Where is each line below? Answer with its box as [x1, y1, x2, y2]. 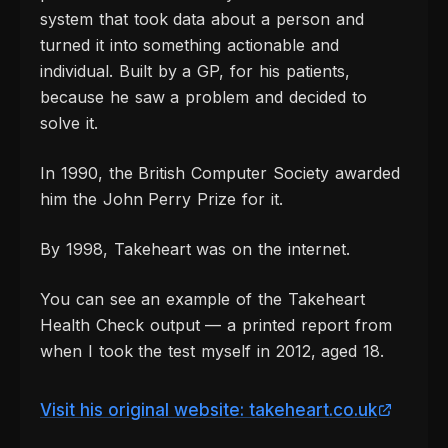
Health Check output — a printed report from [40, 315, 392, 336]
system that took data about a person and [40, 9, 364, 30]
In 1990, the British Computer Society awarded [40, 163, 400, 184]
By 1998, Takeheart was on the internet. [40, 239, 350, 260]
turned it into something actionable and [40, 35, 339, 56]
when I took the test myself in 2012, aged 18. [40, 341, 385, 362]
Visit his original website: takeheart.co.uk [40, 399, 377, 420]
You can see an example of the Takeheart [40, 289, 365, 310]
